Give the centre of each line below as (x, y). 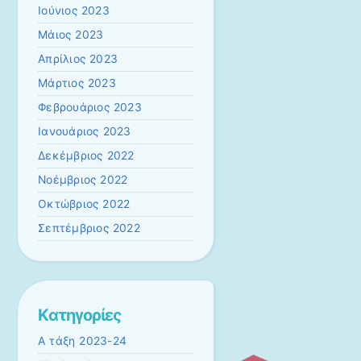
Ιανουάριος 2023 (85, 131)
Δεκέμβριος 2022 (86, 155)
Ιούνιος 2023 (74, 10)
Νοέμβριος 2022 (83, 179)
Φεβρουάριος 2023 (90, 107)
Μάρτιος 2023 (77, 83)
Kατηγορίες (80, 315)
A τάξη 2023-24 (83, 341)
